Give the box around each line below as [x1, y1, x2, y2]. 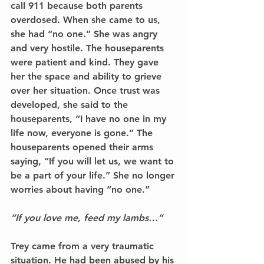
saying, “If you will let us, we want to [11, 155, 177, 167]
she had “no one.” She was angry [11, 28, 160, 39]
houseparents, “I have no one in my [11, 113, 169, 124]
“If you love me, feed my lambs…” [11, 212, 166, 223]
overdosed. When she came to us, [11, 14, 163, 25]
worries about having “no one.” [11, 183, 150, 195]
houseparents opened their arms [11, 141, 156, 153]
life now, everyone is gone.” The [11, 127, 156, 138]
